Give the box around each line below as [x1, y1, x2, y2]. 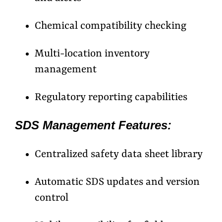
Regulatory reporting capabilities [35, 92, 187, 104]
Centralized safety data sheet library [35, 149, 203, 161]
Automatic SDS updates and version [35, 176, 200, 189]
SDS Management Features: [15, 118, 171, 132]
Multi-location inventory [35, 48, 150, 60]
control [35, 192, 68, 205]
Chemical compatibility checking [35, 20, 186, 33]
